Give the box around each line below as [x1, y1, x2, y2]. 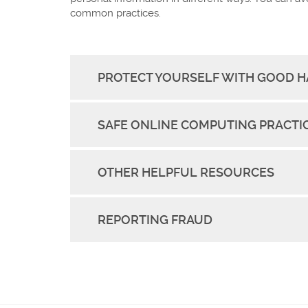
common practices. [70, 6, 161, 19]
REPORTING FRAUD [98, 212, 212, 227]
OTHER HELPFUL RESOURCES [98, 164, 274, 179]
